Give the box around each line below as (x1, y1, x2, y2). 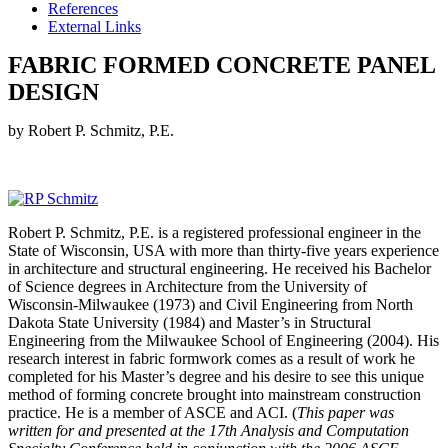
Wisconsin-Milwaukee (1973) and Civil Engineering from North (8, 296, 413, 314)
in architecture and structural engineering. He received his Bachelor (8, 260, 431, 278)
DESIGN (8, 79, 99, 106)
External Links (48, 18, 141, 36)
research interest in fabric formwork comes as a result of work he (8, 350, 415, 368)
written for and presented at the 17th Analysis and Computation (8, 422, 409, 440)
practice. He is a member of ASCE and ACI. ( (8, 404, 297, 422)
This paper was (297, 404, 394, 422)
